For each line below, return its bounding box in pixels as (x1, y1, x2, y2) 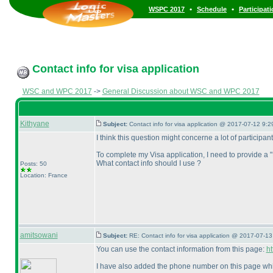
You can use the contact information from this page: (96, 245, 266, 253)
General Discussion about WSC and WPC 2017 (102, 87, 260, 96)
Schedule (197, 5, 227, 13)
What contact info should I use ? (96, 159, 201, 168)
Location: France (19, 172, 68, 179)
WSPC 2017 (149, 5, 185, 13)
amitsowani (19, 231, 58, 239)
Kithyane (19, 119, 49, 128)
